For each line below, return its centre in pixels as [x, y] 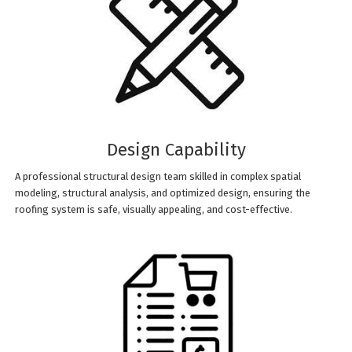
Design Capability [176, 149]
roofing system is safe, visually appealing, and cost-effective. [154, 209]
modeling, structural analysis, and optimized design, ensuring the [163, 192]
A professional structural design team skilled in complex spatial [158, 176]
